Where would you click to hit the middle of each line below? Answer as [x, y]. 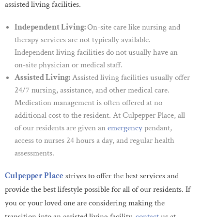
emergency [125, 128]
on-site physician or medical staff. [69, 65]
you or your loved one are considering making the [85, 203]
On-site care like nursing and [134, 27]
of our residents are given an [61, 128]
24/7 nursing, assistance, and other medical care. [92, 90]
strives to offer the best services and [121, 176]
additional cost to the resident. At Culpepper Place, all [100, 115]
